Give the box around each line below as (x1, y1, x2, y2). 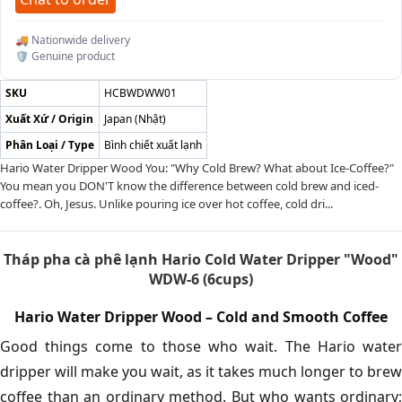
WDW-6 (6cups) (149, 269, 253, 289)
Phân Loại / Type (5, 137, 94, 153)
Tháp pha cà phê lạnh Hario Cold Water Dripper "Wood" (4, 249, 398, 269)
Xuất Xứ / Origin (5, 111, 93, 127)
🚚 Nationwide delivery (15, 32, 130, 48)
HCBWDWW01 (104, 85, 177, 100)
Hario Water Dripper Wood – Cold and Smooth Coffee (14, 307, 388, 327)
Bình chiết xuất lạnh (104, 137, 202, 153)
